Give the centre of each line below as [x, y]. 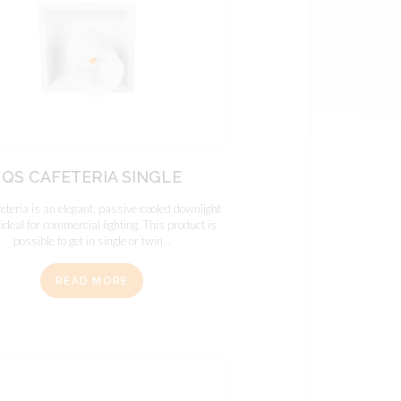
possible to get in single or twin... [92, 241]
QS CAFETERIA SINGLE [92, 177]
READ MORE [92, 281]
